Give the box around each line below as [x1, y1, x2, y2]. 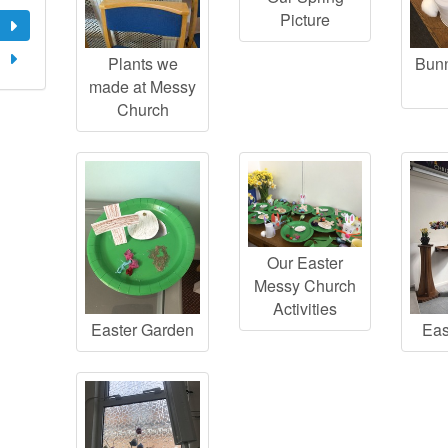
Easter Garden [91, 317, 195, 341]
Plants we [107, 52, 178, 76]
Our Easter [267, 251, 344, 274]
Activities [273, 297, 338, 320]
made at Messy [89, 75, 197, 99]
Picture [280, 8, 331, 32]
